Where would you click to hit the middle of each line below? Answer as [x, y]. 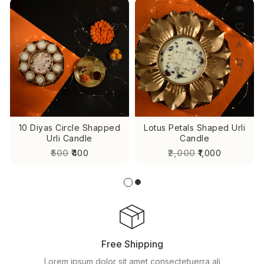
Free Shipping [132, 244]
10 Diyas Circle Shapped [70, 127]
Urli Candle [70, 138]
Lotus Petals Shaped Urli [194, 127]
